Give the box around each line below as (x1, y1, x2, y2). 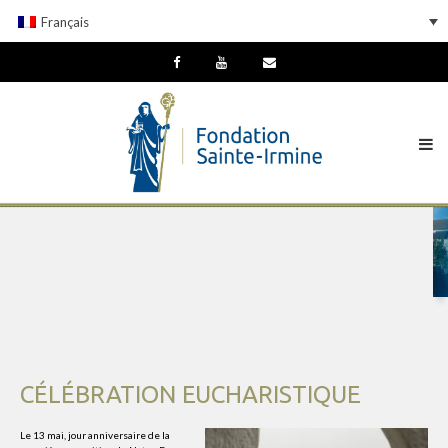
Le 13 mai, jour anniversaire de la (20, 429, 170, 442)
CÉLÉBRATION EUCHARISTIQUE (20, 381, 361, 409)
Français (41, 13, 90, 30)
